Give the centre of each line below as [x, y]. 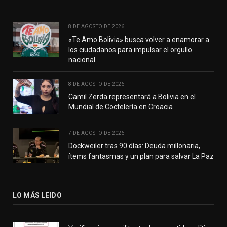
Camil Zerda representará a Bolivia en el [132, 97]
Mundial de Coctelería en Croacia [121, 107]
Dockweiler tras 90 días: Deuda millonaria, [134, 146]
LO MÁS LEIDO [37, 195]
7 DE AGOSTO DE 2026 [97, 133]
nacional [82, 60]
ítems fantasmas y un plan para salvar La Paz [141, 156]
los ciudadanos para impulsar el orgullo [130, 49]
